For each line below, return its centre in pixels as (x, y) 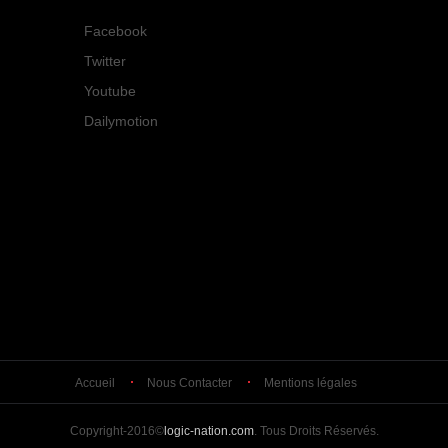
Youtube (110, 91)
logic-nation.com (208, 431)
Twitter (105, 61)
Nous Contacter (189, 383)
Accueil (95, 383)
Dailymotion (121, 121)
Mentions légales (310, 383)
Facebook (115, 31)
